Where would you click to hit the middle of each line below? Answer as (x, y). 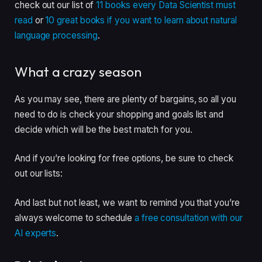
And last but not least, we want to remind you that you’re (127, 203)
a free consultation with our (188, 218)
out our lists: (39, 174)
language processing (56, 36)
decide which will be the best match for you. (105, 129)
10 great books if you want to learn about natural (141, 20)
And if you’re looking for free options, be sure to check (124, 158)
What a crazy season (78, 71)
